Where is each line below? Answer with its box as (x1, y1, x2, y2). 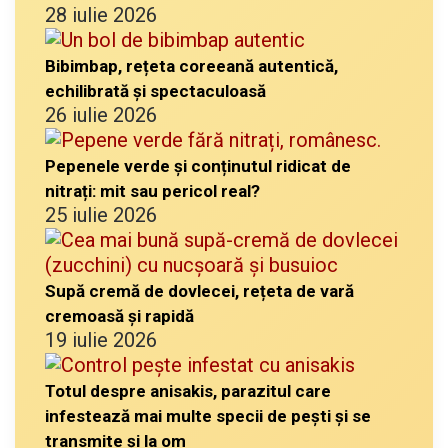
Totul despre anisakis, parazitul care (45, 380, 331, 401)
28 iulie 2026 (45, 2, 157, 27)
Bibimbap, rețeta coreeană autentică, (45, 55, 338, 76)
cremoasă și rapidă (45, 305, 194, 326)
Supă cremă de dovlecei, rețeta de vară (45, 280, 354, 301)
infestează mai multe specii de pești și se (45, 405, 371, 426)
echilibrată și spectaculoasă (45, 80, 266, 101)
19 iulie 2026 (45, 327, 157, 352)
